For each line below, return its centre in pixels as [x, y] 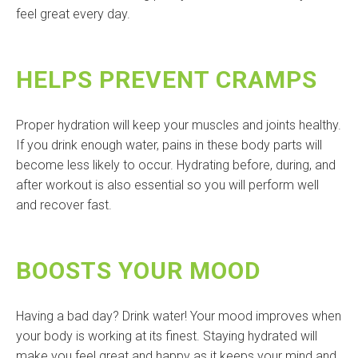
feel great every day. [73, 14]
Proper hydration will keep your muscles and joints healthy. [179, 125]
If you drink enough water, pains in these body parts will [169, 145]
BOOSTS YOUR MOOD [139, 271]
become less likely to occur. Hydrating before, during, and [176, 165]
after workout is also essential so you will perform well [167, 185]
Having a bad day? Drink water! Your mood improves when [179, 316]
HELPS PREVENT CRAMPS [167, 80]
